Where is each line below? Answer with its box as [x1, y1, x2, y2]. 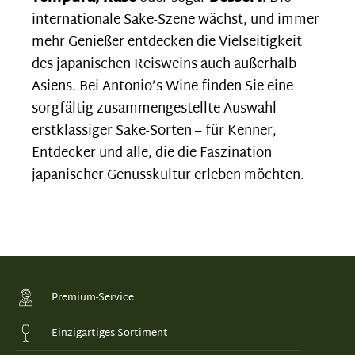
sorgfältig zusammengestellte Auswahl [32, 97, 277, 122]
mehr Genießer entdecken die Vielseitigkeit [32, 30, 302, 55]
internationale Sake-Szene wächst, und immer [32, 8, 319, 33]
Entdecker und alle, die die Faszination [32, 141, 272, 166]
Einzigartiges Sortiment [52, 323, 168, 343]
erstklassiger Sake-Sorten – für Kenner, [32, 119, 277, 144]
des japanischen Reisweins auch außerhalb [32, 52, 296, 78]
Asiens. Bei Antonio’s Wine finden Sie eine [32, 74, 293, 100]
